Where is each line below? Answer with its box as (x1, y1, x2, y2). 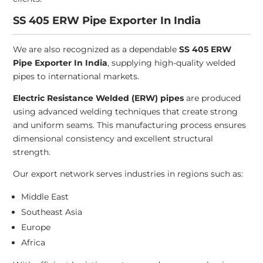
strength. (13, 147, 51, 158)
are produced (184, 93, 241, 104)
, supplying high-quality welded (107, 58, 236, 69)
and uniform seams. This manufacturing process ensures (13, 120, 247, 131)
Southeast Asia (21, 207, 83, 218)
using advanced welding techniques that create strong (13, 106, 238, 117)
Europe (21, 222, 51, 233)
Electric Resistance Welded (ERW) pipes (13, 93, 184, 104)
